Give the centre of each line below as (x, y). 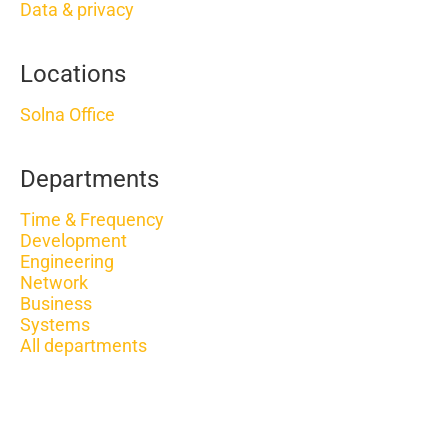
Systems (55, 324)
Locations (73, 74)
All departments (83, 345)
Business (56, 303)
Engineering (67, 261)
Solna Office (67, 114)
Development (73, 240)
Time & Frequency (92, 219)
